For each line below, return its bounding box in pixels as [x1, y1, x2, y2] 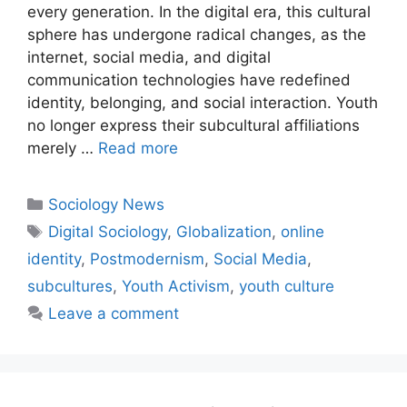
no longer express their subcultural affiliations [27, 115, 360, 134]
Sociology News [48, 194, 165, 213]
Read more [98, 138, 178, 157]
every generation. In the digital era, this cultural [27, 2, 371, 21]
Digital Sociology [48, 222, 168, 241]
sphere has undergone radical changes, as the [27, 25, 366, 44]
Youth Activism [122, 276, 230, 295]
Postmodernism [90, 249, 204, 268]
